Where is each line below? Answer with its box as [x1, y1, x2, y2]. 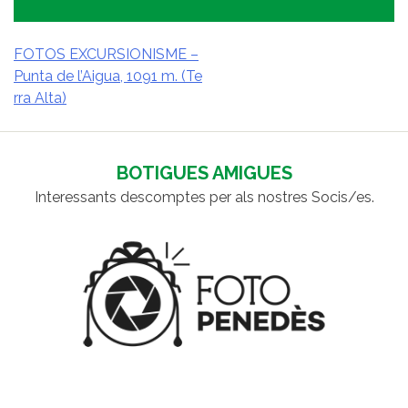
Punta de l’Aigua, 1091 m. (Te [14, 67, 202, 86]
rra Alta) [14, 89, 66, 107]
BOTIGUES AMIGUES [116, 162, 292, 185]
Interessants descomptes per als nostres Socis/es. [34, 189, 374, 207]
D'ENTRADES [14, 101, 126, 124]
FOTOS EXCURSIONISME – [14, 46, 199, 64]
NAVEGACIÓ [14, 74, 117, 97]
